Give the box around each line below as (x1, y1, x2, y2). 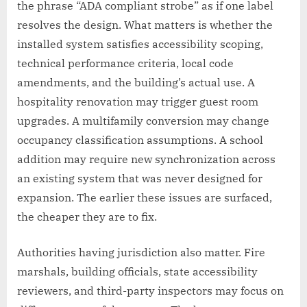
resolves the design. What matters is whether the (17, 17, 273, 32)
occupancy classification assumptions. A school (17, 132, 263, 147)
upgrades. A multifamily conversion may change (17, 113, 269, 127)
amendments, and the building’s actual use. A (17, 75, 255, 89)
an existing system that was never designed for (17, 171, 262, 185)
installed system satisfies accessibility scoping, (17, 36, 263, 51)
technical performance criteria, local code (17, 56, 234, 70)
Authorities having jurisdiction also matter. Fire (17, 245, 265, 259)
